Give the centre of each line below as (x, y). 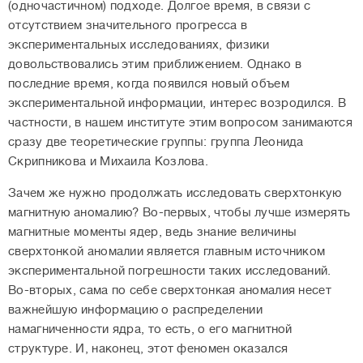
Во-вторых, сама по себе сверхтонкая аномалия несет (170, 291)
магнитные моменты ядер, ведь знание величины (153, 233)
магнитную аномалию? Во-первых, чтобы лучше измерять (179, 213)
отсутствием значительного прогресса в (128, 26)
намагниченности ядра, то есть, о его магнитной (150, 330)
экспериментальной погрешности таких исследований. (170, 271)
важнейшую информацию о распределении (135, 310)
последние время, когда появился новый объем (149, 84)
